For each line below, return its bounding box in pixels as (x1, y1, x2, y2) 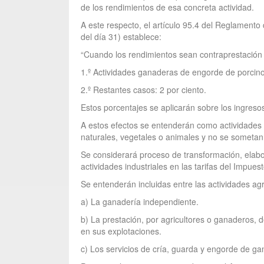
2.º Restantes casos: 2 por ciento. (81, 84, 206, 95)
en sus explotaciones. (81, 225, 161, 237)
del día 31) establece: (81, 31, 161, 42)
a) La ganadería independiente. (81, 196, 199, 207)
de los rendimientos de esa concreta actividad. (81, 1, 254, 13)
